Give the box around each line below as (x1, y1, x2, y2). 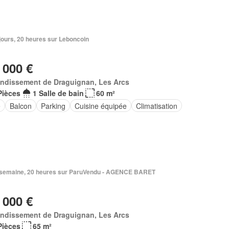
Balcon (9, 100, 32, 111)
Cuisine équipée (74, 100, 127, 111)
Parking (40, 100, 65, 111)
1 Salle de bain (32, 88, 84, 98)
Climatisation (135, 100, 177, 111)
